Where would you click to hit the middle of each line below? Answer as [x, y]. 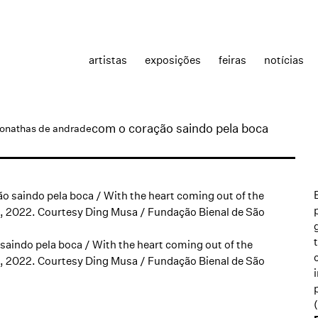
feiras [232, 60]
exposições [173, 60]
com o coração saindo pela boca [180, 128]
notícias [284, 60]
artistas [108, 60]
